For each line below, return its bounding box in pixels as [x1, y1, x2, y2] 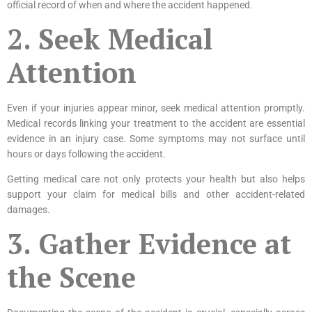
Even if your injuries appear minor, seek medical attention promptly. [7, 102, 305, 114]
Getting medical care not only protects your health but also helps [7, 173, 305, 185]
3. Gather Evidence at [7, 224, 291, 262]
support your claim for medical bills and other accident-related [7, 188, 305, 200]
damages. [7, 203, 50, 215]
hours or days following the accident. [7, 148, 168, 159]
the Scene [7, 258, 136, 295]
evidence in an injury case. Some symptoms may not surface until [7, 132, 305, 144]
